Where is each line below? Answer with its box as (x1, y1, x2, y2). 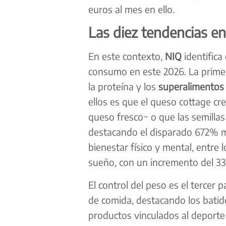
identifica (181, 50, 225, 63)
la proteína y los (88, 80, 158, 93)
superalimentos (158, 80, 224, 93)
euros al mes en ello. (88, 3, 175, 15)
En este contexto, (88, 50, 165, 63)
